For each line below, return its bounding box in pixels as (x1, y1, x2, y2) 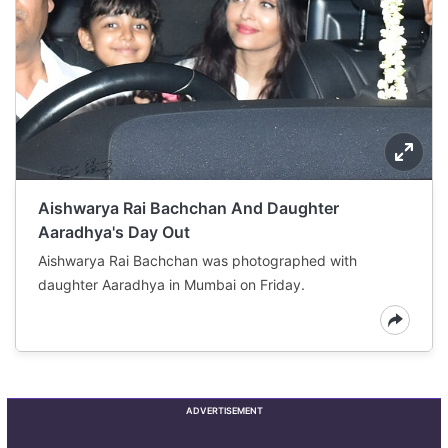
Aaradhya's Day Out (38, 222, 190, 243)
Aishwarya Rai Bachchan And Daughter (38, 198, 339, 219)
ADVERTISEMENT (185, 405, 263, 417)
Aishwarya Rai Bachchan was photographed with (38, 252, 357, 270)
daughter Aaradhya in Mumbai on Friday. (38, 276, 305, 294)
